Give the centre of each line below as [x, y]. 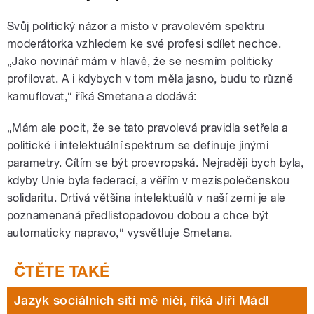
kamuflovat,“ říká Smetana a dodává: [102, 97]
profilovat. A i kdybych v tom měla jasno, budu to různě [150, 79]
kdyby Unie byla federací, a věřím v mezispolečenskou [149, 181]
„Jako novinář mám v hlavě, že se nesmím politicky [140, 62]
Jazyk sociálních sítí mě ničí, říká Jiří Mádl [142, 301]
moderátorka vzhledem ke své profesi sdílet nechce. [144, 44]
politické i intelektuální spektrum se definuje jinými [138, 146]
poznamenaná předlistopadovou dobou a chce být [138, 216]
